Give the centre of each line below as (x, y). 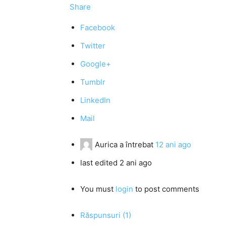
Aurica (106, 145)
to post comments (166, 189)
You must (98, 189)
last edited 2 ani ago (116, 163)
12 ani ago (173, 145)
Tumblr (93, 82)
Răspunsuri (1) (106, 215)
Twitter (93, 46)
